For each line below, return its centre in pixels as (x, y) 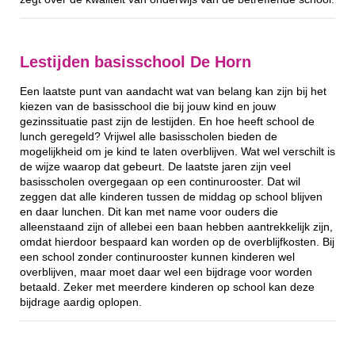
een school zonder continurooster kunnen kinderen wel (157, 257)
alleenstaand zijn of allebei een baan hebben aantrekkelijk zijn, (176, 227)
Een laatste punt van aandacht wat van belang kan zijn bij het (173, 91)
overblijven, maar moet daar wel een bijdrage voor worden (166, 272)
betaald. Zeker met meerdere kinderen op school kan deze (167, 287)
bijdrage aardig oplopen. (81, 302)
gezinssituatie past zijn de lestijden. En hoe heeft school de (167, 121)
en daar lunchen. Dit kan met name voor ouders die (149, 212)
